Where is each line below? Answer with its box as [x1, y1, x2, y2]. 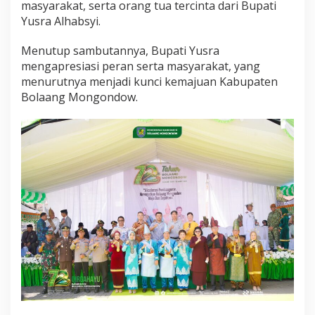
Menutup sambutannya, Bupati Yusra [21, 43, 219, 59]
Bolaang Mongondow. [21, 89, 138, 105]
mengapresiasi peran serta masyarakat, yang [21, 58, 260, 75]
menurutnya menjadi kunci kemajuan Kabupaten [21, 74, 278, 90]
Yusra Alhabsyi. [21, 13, 101, 30]
